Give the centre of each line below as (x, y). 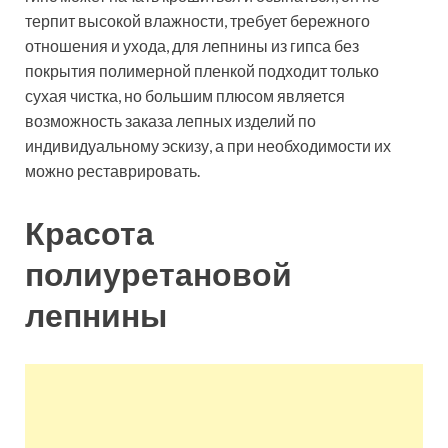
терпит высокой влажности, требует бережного (197, 21)
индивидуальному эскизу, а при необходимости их (208, 146)
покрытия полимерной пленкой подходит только (202, 71)
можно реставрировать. (112, 171)
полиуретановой (158, 274)
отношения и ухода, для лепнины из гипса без (192, 46)
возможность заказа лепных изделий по (170, 121)
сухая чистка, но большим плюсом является (185, 96)
